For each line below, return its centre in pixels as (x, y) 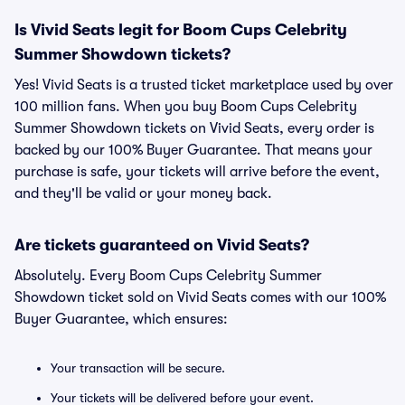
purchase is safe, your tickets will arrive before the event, (197, 172)
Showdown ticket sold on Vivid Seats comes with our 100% (200, 297)
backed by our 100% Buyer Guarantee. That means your (193, 150)
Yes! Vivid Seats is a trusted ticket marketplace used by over (204, 85)
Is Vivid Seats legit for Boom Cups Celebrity (181, 30)
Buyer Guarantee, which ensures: (121, 319)
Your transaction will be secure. (138, 368)
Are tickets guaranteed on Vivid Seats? (162, 245)
